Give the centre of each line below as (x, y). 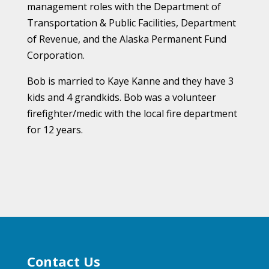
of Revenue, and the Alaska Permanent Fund (126, 39)
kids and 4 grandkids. (74, 98)
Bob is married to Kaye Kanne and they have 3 (130, 81)
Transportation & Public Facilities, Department (131, 23)
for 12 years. (55, 130)
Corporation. (57, 56)
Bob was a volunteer (170, 98)
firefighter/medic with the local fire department (132, 114)
